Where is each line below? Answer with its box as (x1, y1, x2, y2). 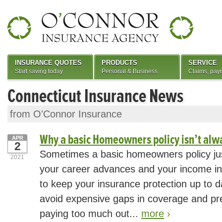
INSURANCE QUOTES (15, 59, 82, 66)
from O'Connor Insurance (10, 109, 122, 119)
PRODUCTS (102, 59, 137, 66)
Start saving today (15, 68, 63, 75)
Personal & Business (102, 68, 158, 75)
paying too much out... (40, 208, 141, 219)
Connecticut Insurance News (7, 85, 183, 108)
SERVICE (188, 59, 217, 66)
